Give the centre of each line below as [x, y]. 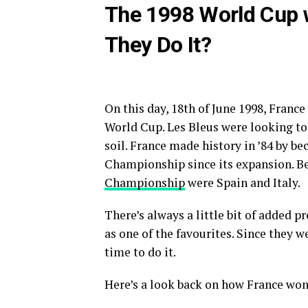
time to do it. [140, 252]
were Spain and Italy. [243, 183]
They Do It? [158, 45]
